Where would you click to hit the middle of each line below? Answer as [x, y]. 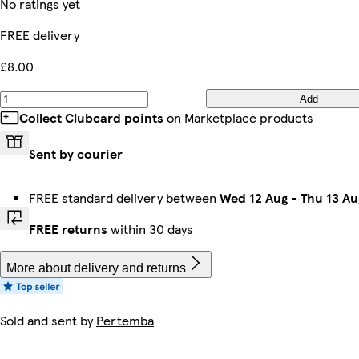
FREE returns [68, 229]
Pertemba [125, 320]
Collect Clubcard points [91, 117]
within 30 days [150, 229]
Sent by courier [76, 153]
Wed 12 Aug [254, 198]
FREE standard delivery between [124, 198]
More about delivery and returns [96, 268]
